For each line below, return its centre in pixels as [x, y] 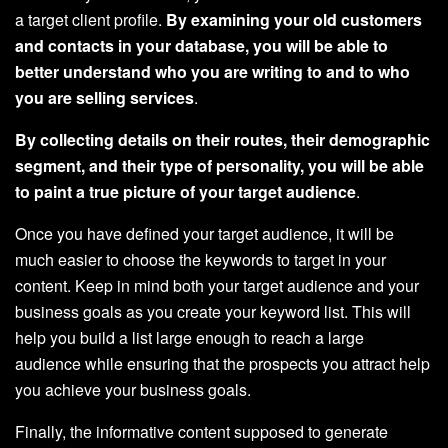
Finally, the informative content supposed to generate [201, 431]
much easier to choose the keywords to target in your [200, 259]
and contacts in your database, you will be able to [201, 45]
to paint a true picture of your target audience [185, 191]
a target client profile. [90, 19]
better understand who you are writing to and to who [212, 71]
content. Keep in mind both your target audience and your [217, 285]
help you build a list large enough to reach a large [189, 337]
